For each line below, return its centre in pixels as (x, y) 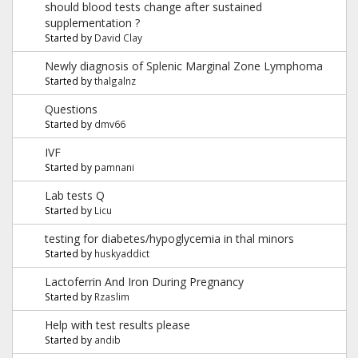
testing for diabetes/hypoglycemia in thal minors (169, 238)
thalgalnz (115, 80)
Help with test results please (117, 324)
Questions (71, 109)
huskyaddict (122, 253)
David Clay (118, 37)
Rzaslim (112, 296)
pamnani (114, 167)
